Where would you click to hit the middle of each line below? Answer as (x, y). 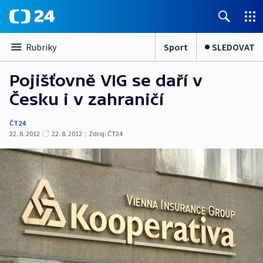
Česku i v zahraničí (87, 99)
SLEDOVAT (233, 47)
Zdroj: (97, 134)
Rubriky (41, 47)
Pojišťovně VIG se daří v (106, 80)
